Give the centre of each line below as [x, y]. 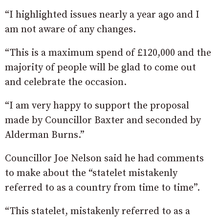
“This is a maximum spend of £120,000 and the [108, 53]
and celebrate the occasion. [66, 82]
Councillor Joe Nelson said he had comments [104, 158]
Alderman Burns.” [45, 135]
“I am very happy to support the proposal [97, 106]
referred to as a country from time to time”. [102, 188]
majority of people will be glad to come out [100, 67]
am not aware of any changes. [70, 29]
